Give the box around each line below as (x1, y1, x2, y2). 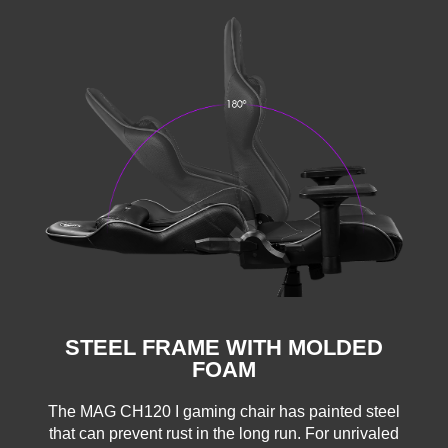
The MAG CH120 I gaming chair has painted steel (47, 403, 400, 421)
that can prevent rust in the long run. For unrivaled (48, 425, 399, 443)
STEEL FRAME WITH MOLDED (64, 335, 383, 361)
